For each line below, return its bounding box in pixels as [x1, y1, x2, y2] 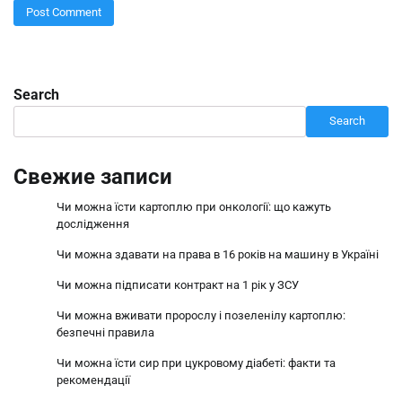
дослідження [57, 216, 129, 231]
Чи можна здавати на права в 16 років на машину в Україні [57, 247, 379, 261]
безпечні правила [57, 325, 154, 339]
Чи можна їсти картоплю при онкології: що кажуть [57, 199, 331, 214]
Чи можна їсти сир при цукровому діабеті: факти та [57, 355, 336, 370]
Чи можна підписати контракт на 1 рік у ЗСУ [57, 277, 299, 292]
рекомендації [57, 372, 130, 387]
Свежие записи [13, 163, 172, 189]
